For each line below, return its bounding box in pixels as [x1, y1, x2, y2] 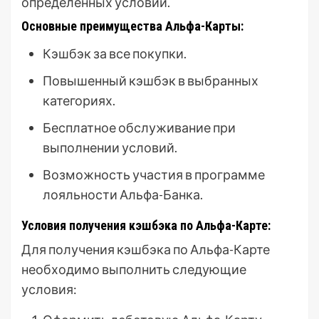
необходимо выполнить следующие [21, 261, 246, 277]
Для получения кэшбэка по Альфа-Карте [21, 241, 270, 257]
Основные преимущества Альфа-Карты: [21, 19, 244, 33]
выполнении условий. [43, 140, 177, 155]
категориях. [43, 93, 115, 108]
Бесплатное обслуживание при [43, 120, 236, 135]
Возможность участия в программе [43, 167, 265, 182]
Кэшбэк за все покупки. [43, 46, 187, 61]
